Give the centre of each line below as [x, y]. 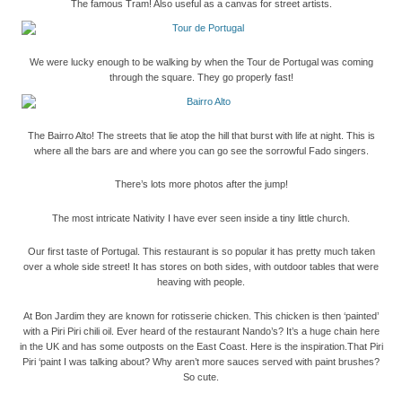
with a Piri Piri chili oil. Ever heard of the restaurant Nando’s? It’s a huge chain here [201, 331]
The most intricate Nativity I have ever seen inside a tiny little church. [201, 218]
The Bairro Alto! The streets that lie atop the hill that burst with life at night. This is [201, 135]
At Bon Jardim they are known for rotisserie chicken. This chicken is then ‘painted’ [201, 315]
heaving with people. [201, 282]
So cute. [201, 376]
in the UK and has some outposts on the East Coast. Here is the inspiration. [183, 346]
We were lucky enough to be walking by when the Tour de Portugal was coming [201, 61]
